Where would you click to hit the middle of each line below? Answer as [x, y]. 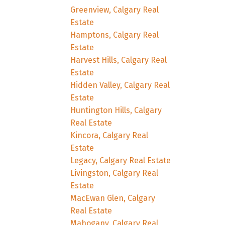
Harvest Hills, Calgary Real [119, 60]
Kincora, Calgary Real [109, 135]
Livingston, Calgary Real [115, 173]
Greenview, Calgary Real [115, 10]
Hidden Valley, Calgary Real [120, 85]
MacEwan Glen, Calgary [113, 198]
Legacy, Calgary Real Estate [121, 160]
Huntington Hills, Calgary [116, 110]
